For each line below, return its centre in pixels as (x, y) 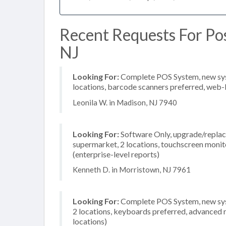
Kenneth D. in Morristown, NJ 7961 (132, 169)
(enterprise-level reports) (116, 154)
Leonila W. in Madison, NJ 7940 (125, 102)
